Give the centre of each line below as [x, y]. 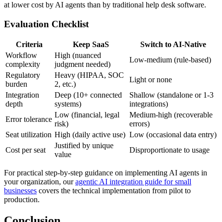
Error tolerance [29, 119]
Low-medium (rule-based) [170, 60]
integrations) [149, 104]
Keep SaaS [91, 45]
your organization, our [39, 182]
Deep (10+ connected [88, 95]
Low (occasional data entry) [173, 135]
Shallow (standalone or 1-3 [171, 95]
